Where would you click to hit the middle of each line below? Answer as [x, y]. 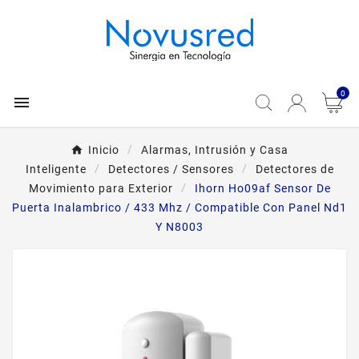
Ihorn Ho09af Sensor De [262, 188]
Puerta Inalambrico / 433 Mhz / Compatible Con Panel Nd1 [179, 208]
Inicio [104, 150]
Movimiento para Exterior [101, 188]
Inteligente [56, 169]
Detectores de [294, 169]
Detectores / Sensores [171, 169]
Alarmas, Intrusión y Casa [215, 150]
